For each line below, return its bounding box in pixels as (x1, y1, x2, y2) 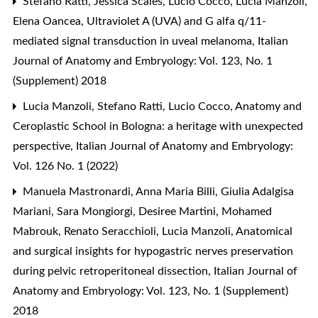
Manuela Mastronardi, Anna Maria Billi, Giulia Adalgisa (20, 185, 294, 197)
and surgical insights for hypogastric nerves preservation (13, 245, 293, 257)
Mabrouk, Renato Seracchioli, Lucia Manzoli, (13, 225, 236, 237)
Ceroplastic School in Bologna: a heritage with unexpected (13, 120, 303, 132)
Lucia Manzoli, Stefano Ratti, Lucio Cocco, (20, 100, 235, 112)
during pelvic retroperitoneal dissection (13, 265, 211, 277)
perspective (13, 140, 73, 152)
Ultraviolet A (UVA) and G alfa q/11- (87, 15, 266, 27)
